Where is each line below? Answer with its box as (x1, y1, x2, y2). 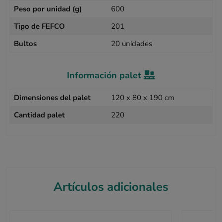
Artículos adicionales (54, 179, 168, 195)
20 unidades (111, 38, 152, 49)
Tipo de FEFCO (14, 21, 65, 31)
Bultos (14, 38, 37, 49)
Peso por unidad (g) (14, 3, 82, 14)
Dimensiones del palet (14, 92, 91, 103)
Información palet (67, 69, 144, 81)
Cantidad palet (14, 110, 65, 120)
